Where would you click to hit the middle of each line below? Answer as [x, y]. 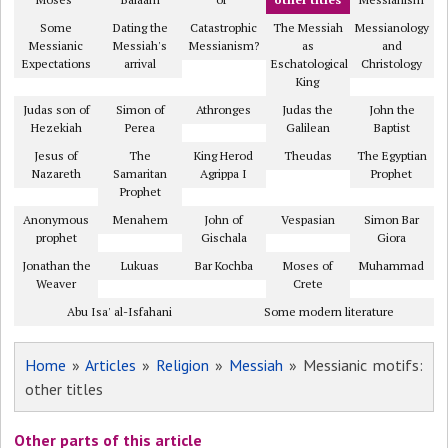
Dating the [140, 27]
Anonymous [56, 219]
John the [391, 109]
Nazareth [56, 173]
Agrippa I [224, 173]
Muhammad [392, 265]
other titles [64, 389]
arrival [140, 63]
